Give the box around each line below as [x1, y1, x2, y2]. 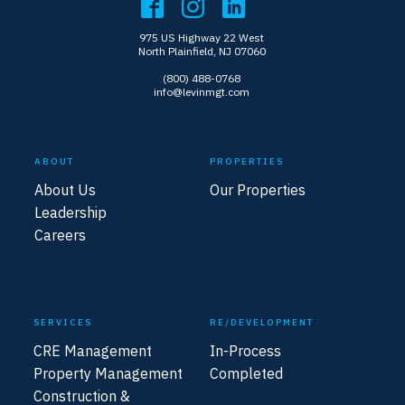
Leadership [34, 202, 108, 221]
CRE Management [33, 341, 153, 360]
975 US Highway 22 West [139, 30, 264, 44]
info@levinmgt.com [154, 84, 250, 99]
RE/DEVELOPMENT [209, 316, 314, 328]
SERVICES [33, 316, 93, 328]
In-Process [209, 341, 281, 360]
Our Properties [209, 180, 306, 199]
